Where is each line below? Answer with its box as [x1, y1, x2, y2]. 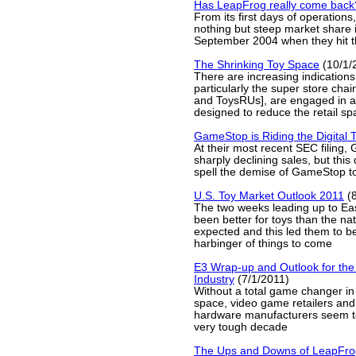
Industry [194, 273, 234, 285]
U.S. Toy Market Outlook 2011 [194, 190, 344, 202]
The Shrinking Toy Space [194, 59, 319, 71]
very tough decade [194, 321, 288, 333]
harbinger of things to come [194, 238, 332, 250]
